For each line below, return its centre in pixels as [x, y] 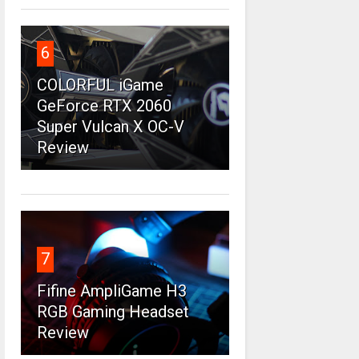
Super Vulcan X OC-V [110, 127]
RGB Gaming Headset [113, 312]
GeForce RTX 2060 [104, 106]
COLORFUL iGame [100, 85]
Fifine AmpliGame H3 [111, 291]
